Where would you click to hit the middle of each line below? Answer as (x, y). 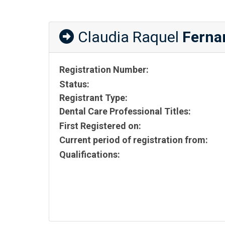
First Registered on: (100, 126)
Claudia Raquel (128, 37)
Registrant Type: (93, 97)
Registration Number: (104, 70)
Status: (74, 84)
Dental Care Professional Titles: (125, 111)
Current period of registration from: (134, 140)
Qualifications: (90, 154)
